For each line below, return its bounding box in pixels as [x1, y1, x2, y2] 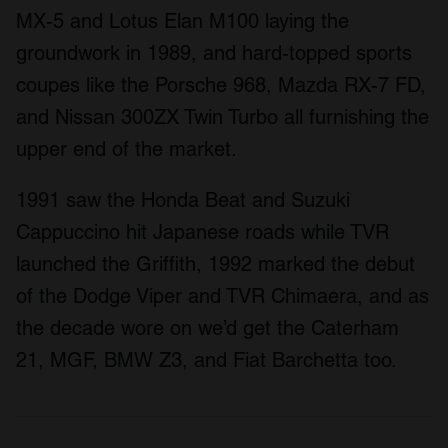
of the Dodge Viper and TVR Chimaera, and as [16, 283, 429, 308]
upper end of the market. [16, 136, 237, 161]
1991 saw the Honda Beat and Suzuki [16, 187, 350, 212]
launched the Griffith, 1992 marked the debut [16, 251, 415, 276]
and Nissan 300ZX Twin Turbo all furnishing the [16, 104, 429, 129]
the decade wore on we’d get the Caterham [16, 315, 399, 340]
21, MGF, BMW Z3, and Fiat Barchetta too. [16, 347, 397, 372]
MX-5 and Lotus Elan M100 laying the [16, 8, 349, 33]
